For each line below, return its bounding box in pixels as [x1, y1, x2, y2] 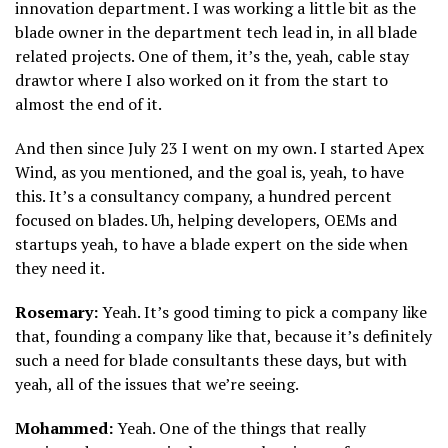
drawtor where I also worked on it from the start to [15, 68, 388, 91]
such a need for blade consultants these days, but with [15, 348, 407, 371]
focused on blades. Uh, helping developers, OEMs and [15, 208, 397, 231]
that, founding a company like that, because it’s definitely [15, 324, 432, 347]
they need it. [15, 256, 105, 279]
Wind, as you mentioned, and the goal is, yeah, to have [15, 160, 404, 183]
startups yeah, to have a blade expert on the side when [15, 232, 408, 255]
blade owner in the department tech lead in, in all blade [15, 20, 417, 43]
